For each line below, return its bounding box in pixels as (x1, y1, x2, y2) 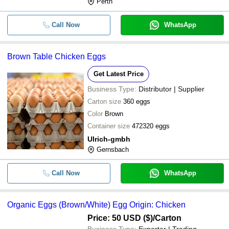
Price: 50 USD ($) (87, 213, 153, 222)
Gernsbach (97, 145, 129, 153)
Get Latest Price (93, 70, 144, 78)
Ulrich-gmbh (87, 134, 130, 143)
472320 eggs (132, 122, 170, 130)
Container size (87, 122, 130, 130)
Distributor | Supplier (139, 84, 204, 93)
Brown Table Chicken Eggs (7, 52, 106, 61)
